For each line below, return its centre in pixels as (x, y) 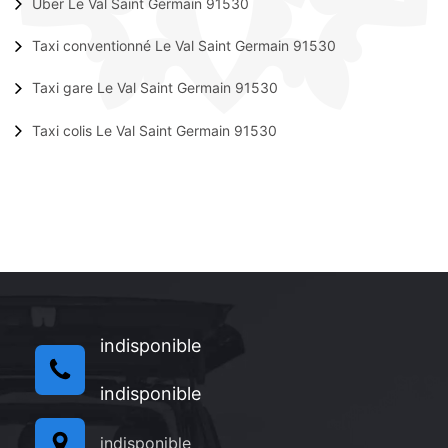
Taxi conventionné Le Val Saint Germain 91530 (184, 45)
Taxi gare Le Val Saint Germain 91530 (155, 88)
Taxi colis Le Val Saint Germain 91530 (154, 130)
